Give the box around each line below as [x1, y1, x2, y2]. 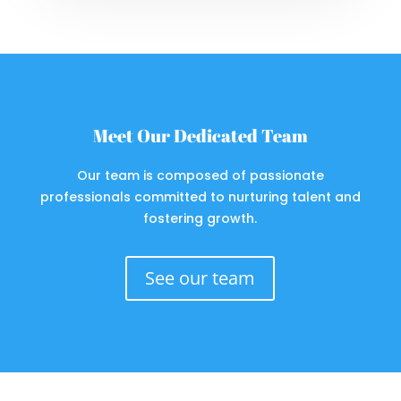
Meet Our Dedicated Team [92, 123, 308, 148]
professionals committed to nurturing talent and [39, 187, 361, 206]
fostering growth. [143, 209, 258, 227]
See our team [145, 265, 256, 290]
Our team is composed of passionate [76, 166, 324, 184]
